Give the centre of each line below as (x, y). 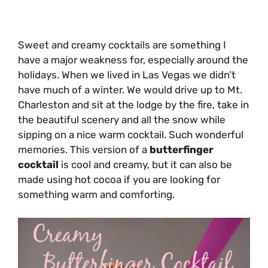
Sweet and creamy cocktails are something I (122, 45)
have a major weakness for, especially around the (133, 60)
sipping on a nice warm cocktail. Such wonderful (131, 135)
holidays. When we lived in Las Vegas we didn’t (127, 75)
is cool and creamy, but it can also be (145, 165)
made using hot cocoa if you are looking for (119, 180)
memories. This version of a (84, 150)
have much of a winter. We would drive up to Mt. (130, 90)
